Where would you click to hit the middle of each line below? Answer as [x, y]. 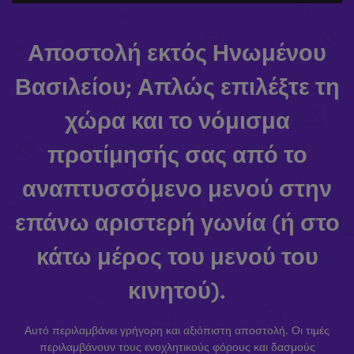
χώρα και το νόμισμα [177, 119]
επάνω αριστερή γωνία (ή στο [177, 221]
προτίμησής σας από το [177, 153]
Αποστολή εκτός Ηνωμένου [177, 51]
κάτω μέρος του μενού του [177, 255]
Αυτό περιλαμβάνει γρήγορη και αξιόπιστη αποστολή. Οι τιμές [177, 329]
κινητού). [177, 289]
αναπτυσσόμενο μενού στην [177, 187]
